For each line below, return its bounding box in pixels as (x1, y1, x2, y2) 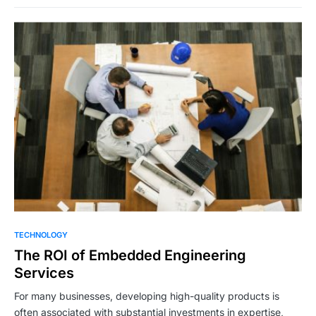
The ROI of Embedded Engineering (14, 246, 246, 264)
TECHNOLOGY (14, 229, 68, 240)
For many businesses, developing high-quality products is (14, 289, 279, 302)
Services (14, 264, 74, 281)
